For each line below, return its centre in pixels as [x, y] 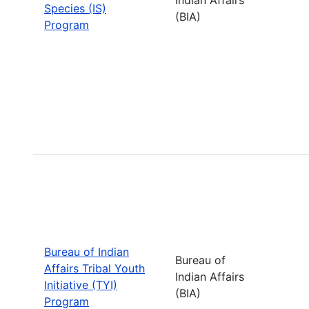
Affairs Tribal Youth [94, 268]
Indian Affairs [210, 276]
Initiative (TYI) [81, 285]
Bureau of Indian [87, 251]
